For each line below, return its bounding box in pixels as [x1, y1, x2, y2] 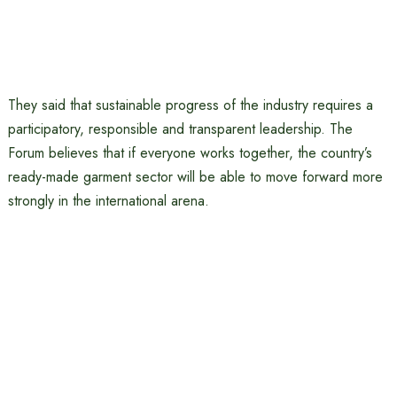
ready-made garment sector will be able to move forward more [7, 167, 383, 187]
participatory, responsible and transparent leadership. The [7, 119, 353, 139]
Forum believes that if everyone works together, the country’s [7, 143, 372, 163]
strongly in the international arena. [7, 191, 209, 211]
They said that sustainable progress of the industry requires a [7, 95, 373, 115]
